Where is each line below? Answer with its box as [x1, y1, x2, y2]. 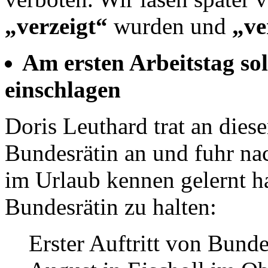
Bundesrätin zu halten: [5, 193, 217, 220]
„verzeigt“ [5, 13, 114, 39]
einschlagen [5, 76, 121, 102]
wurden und [114, 13, 232, 39]
